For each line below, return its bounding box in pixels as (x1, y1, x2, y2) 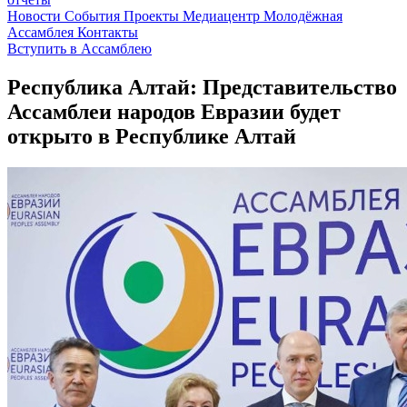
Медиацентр (183, 8, 263, 24)
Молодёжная (263, 8, 342, 24)
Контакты (77, 25, 138, 40)
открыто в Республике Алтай (7, 124, 296, 148)
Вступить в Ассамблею (7, 41, 152, 56)
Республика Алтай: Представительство (7, 74, 397, 99)
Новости (7, 8, 65, 24)
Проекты (124, 8, 183, 24)
